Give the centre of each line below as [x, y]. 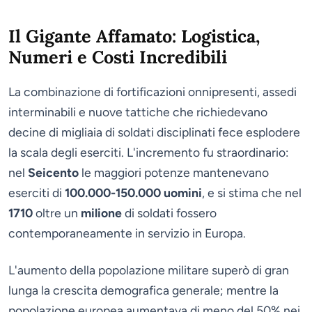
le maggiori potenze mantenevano [174, 173]
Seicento [53, 173]
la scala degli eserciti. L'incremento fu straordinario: [148, 153]
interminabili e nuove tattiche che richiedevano [138, 112]
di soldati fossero [169, 213]
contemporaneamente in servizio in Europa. [127, 233]
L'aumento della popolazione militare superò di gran [149, 270]
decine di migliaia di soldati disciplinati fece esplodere [154, 132]
